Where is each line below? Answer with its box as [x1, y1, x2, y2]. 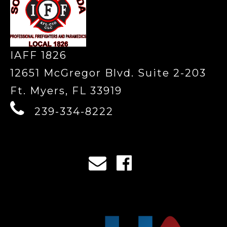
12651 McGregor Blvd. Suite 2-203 [10, 67, 206, 80]
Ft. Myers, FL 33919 [10, 85, 122, 97]
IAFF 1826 [10, 49, 67, 62]
